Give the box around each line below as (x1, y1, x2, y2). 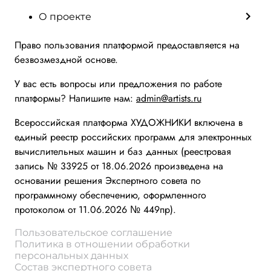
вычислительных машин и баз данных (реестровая (15, 145, 231, 158)
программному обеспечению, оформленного (15, 188, 206, 202)
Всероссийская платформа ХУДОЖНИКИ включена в (15, 116, 243, 129)
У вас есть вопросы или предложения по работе (15, 77, 222, 91)
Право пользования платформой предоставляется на (15, 38, 240, 52)
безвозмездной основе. (15, 53, 118, 67)
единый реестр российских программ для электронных (15, 130, 252, 144)
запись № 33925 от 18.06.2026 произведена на (15, 159, 223, 173)
